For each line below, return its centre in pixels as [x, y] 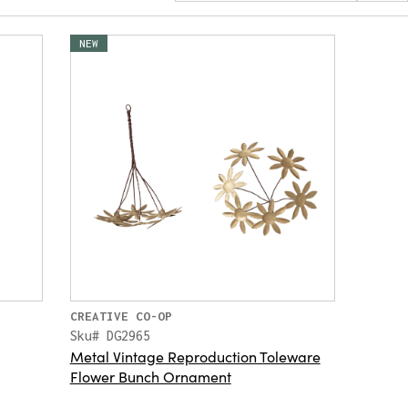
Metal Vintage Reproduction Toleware [195, 357]
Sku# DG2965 [110, 336]
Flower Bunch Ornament [150, 377]
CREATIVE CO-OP [121, 316]
